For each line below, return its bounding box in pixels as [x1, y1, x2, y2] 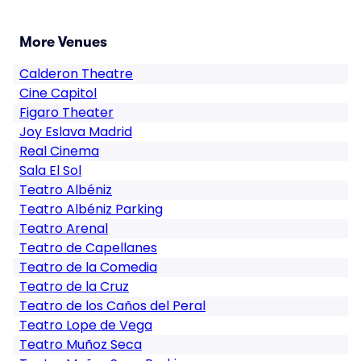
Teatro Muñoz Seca [19, 335, 142, 354]
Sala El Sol [19, 161, 81, 180]
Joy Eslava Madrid [19, 122, 132, 141]
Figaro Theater [19, 103, 114, 122]
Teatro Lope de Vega [19, 316, 152, 334]
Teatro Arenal [19, 219, 108, 238]
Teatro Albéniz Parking [19, 200, 163, 218]
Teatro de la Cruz [19, 277, 129, 296]
